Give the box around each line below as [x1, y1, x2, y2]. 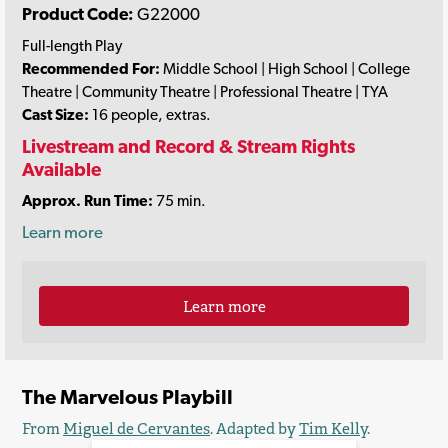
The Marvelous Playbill [22, 384, 233, 409]
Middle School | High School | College [160, 59, 410, 79]
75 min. [153, 191, 206, 211]
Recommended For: [22, 59, 160, 79]
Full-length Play [22, 36, 122, 56]
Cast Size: [22, 105, 89, 125]
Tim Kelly [299, 418, 367, 440]
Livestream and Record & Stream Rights [22, 134, 355, 157]
